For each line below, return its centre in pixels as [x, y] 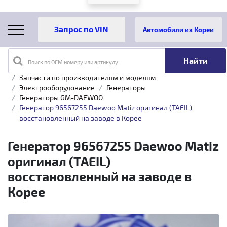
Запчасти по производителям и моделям [87, 77]
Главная [21, 67]
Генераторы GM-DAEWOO [61, 98]
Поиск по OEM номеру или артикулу [73, 62]
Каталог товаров [74, 67]
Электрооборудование [57, 87]
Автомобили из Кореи [179, 30]
